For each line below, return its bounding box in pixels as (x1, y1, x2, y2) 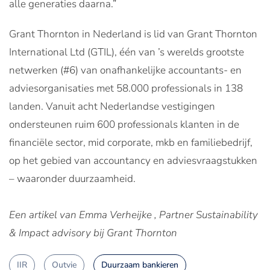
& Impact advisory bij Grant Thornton (9, 226, 177, 240)
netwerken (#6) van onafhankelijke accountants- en (9, 63, 242, 78)
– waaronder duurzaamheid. (9, 172, 136, 186)
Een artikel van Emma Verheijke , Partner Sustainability (9, 208, 258, 222)
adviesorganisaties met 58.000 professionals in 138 (9, 81, 243, 96)
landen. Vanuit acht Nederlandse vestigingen (9, 99, 215, 114)
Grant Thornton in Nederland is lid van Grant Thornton (9, 27, 257, 42)
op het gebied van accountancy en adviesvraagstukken (9, 154, 257, 168)
